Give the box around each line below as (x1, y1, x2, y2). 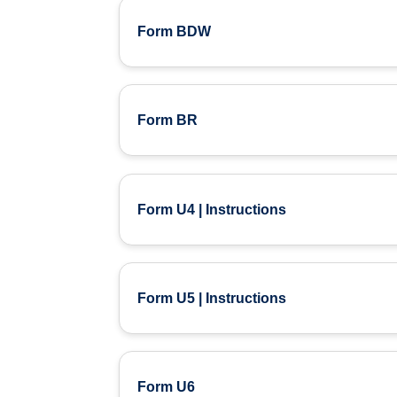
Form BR (137, 113, 198, 128)
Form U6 (137, 379, 196, 394)
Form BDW (137, 24, 212, 40)
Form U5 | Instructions (137, 290, 287, 306)
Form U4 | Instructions (137, 201, 287, 217)
